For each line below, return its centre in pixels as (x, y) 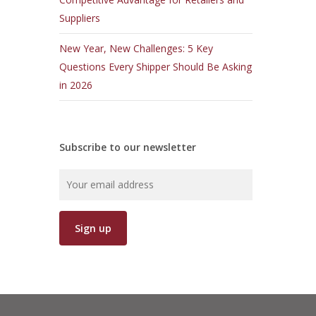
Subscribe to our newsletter (128, 147)
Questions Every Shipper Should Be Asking (156, 67)
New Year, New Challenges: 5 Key (136, 48)
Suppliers (80, 18)
